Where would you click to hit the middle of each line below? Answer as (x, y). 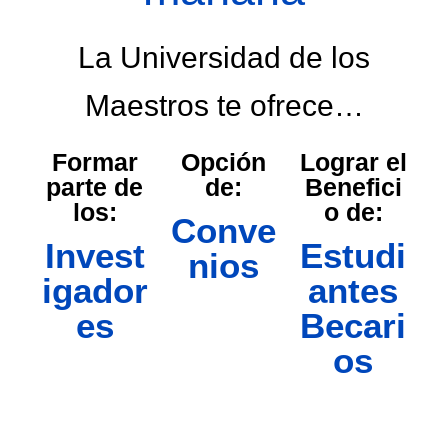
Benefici (353, 187)
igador (94, 290)
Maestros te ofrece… (224, 105)
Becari (353, 325)
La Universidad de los (224, 57)
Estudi (353, 255)
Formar (94, 162)
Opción (224, 162)
